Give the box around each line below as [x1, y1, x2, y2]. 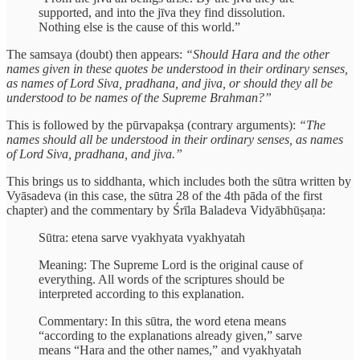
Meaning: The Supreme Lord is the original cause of [39, 258, 303, 272]
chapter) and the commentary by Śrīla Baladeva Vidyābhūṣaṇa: [6, 203, 325, 218]
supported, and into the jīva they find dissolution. [39, 6, 285, 20]
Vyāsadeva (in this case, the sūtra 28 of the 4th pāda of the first [6, 189, 322, 203]
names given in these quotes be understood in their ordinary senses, [6, 62, 348, 76]
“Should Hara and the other [186, 47, 329, 62]
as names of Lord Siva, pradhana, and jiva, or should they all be [6, 76, 333, 91]
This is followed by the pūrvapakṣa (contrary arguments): [6, 118, 299, 133]
